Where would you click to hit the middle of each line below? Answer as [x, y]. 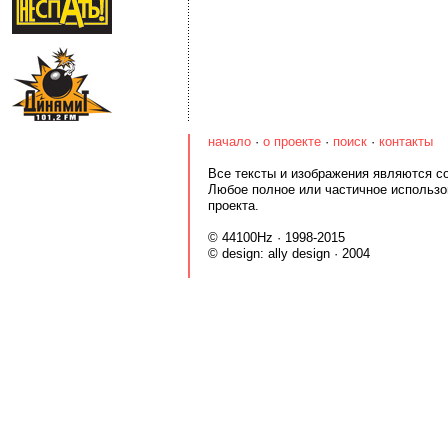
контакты [406, 141]
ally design [299, 253]
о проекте [292, 141]
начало [229, 141]
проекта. [233, 205]
